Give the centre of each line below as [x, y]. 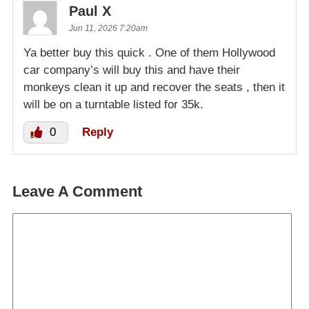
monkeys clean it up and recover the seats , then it [154, 88]
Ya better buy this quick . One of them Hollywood [149, 53]
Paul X [90, 11]
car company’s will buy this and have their [132, 70]
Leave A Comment [77, 192]
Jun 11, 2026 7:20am [108, 29]
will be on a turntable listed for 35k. [113, 105]
